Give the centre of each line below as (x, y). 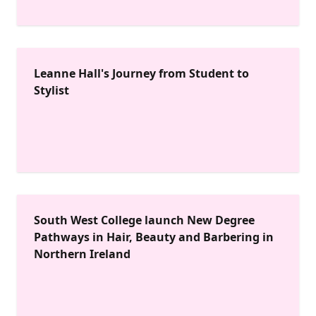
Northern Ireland (82, 254)
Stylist (51, 90)
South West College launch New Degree (144, 220)
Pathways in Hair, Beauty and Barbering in (154, 237)
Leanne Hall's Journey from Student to (141, 73)
